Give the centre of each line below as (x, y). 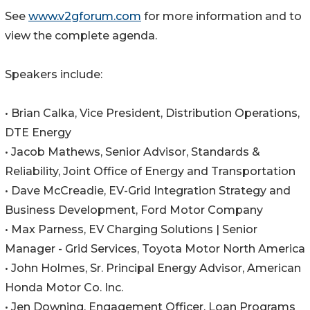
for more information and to (221, 17)
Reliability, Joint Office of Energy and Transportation (150, 172)
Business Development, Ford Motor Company (134, 210)
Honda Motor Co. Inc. (64, 288)
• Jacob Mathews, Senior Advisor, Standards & (133, 152)
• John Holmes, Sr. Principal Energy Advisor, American (153, 268)
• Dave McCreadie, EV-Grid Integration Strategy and (148, 191)
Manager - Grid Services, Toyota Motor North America (155, 249)
